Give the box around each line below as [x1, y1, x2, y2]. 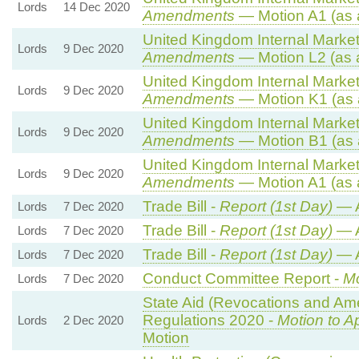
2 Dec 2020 [63, 313, 123, 327]
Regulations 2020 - [142, 311, 277, 329]
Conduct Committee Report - [142, 269, 343, 287]
